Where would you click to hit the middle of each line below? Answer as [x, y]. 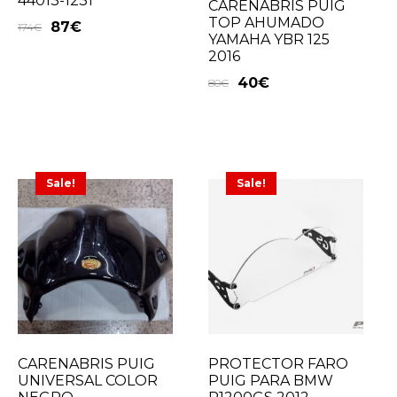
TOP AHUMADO [267, 23]
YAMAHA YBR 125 [269, 40]
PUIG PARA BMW [271, 381]
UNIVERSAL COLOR [88, 381]
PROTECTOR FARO [279, 364]
